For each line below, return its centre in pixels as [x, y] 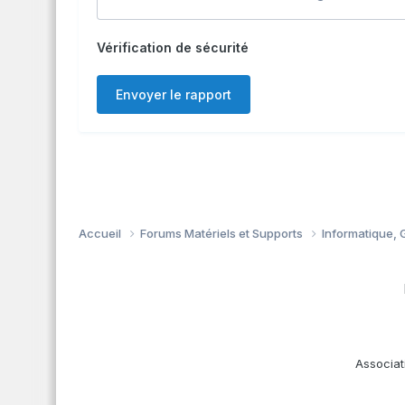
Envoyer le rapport [174, 94]
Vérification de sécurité [173, 47]
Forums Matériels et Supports [223, 233]
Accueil [101, 233]
